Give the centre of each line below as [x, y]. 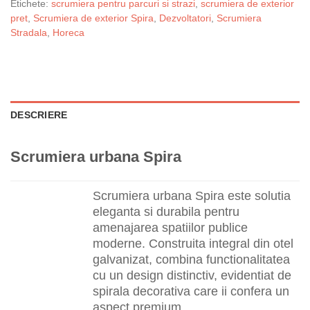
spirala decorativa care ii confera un [191, 291]
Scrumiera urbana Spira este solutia [192, 196]
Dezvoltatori [185, 18]
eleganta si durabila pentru [166, 212]
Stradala [29, 33]
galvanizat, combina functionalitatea [192, 259]
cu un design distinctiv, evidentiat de [192, 275]
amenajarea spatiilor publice [171, 228]
